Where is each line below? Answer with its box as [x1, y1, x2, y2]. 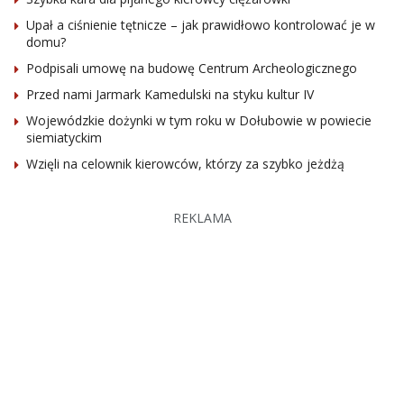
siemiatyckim [26, 128, 102, 146]
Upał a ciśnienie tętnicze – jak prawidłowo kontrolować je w [26, 15, 375, 33]
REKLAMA [172, 208, 232, 226]
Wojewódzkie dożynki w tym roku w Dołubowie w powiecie [26, 111, 372, 129]
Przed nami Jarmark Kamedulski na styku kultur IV [26, 85, 314, 103]
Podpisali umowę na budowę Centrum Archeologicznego [26, 59, 357, 77]
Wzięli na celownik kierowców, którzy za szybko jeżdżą [26, 154, 344, 172]
